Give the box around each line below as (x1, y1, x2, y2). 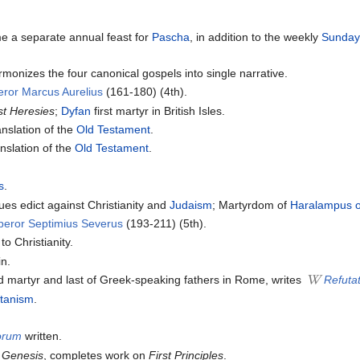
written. (22, 329, 63, 343)
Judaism (170, 198, 213, 211)
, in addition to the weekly (190, 30, 322, 43)
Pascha (152, 30, 190, 43)
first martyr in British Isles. (91, 104, 226, 117)
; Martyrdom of (212, 198, 291, 211)
